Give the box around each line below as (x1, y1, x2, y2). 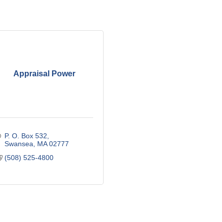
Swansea (4, 139, 33, 148)
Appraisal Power (13, 69, 76, 78)
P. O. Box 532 (4, 131, 47, 140)
